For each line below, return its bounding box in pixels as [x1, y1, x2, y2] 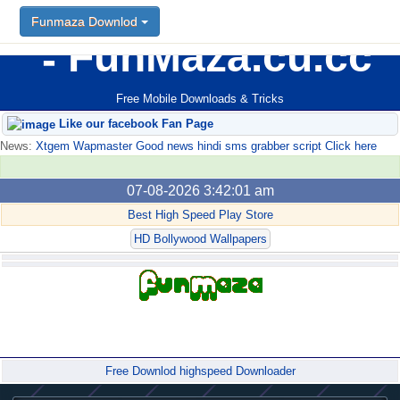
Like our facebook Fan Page [55, 117, 213, 131]
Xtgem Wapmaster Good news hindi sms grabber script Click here [32, 139, 377, 154]
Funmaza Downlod [31, 14, 141, 29]
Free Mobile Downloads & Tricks [116, 92, 284, 106]
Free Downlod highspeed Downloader [104, 364, 296, 379]
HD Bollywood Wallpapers [133, 232, 267, 246]
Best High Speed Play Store [127, 208, 273, 222]
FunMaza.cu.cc [56, 33, 372, 80]
